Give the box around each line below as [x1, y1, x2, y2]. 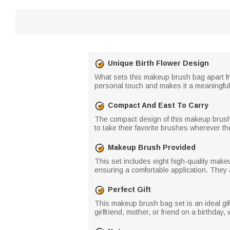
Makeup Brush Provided [108, 143, 196, 151]
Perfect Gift [108, 185, 151, 194]
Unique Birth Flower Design [108, 59, 209, 67]
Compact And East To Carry [108, 101, 208, 109]
